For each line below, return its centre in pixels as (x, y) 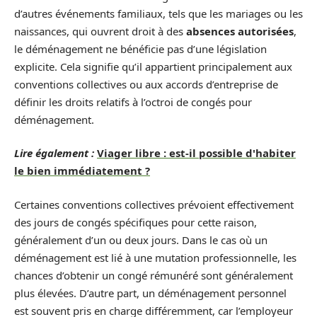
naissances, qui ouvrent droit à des (100, 31)
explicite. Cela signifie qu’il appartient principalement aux (153, 66)
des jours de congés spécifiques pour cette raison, (136, 222)
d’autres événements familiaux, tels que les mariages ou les (158, 13)
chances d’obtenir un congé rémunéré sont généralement (154, 275)
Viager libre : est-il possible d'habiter (196, 153)
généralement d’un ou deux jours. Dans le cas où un (141, 240)
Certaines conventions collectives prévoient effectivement (154, 204)
